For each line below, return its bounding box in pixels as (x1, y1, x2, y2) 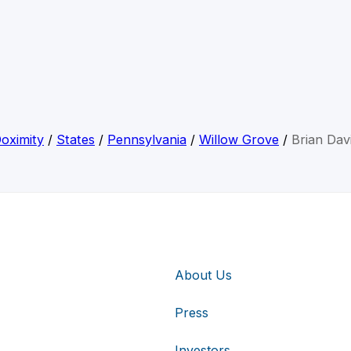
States (56, 132, 95, 148)
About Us (175, 266, 232, 283)
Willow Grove (199, 132, 279, 148)
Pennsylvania (107, 132, 186, 148)
